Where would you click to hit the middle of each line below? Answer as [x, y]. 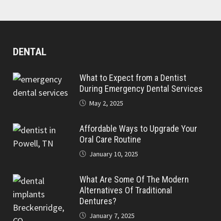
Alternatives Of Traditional [126, 190]
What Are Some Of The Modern [134, 179]
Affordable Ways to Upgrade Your [139, 129]
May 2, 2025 [107, 103]
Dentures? [98, 201]
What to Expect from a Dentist [133, 78]
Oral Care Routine [111, 139]
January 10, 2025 [114, 154]
